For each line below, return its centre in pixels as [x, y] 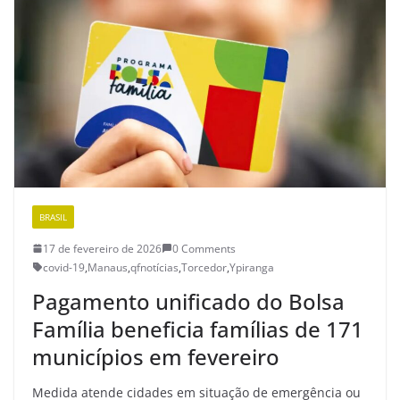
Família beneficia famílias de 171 [198, 329]
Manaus [108, 267]
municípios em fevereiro [156, 356]
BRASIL [53, 217]
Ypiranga [252, 267]
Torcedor [204, 267]
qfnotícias [154, 267]
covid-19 [64, 267]
